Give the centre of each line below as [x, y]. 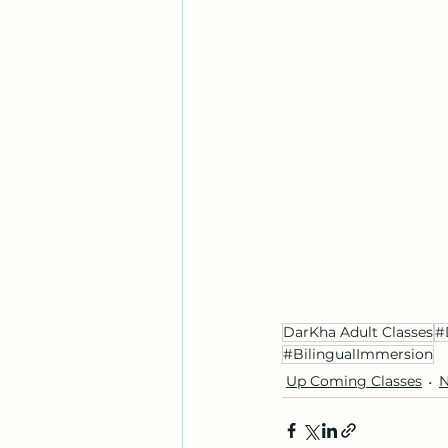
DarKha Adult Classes [358, 331]
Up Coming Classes [354, 381]
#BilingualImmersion [358, 353]
